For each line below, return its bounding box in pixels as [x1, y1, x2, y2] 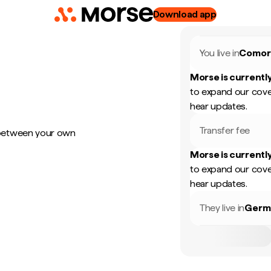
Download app [152, 8, 217, 20]
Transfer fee [200, 125, 250, 136]
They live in [200, 202, 245, 214]
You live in [200, 47, 240, 59]
